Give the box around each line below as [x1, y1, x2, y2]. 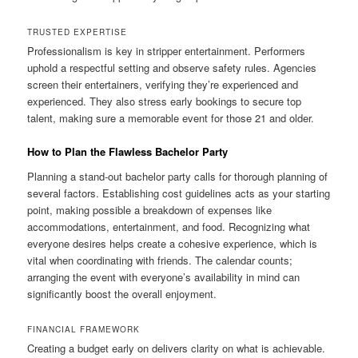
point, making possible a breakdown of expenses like [27, 202, 272, 218]
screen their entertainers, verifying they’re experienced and [27, 76, 299, 92]
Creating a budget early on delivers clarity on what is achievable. [27, 340, 326, 356]
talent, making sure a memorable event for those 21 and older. [27, 109, 315, 125]
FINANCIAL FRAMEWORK [27, 324, 141, 336]
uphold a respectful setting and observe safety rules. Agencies [27, 59, 317, 75]
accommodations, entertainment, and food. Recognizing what [27, 219, 311, 235]
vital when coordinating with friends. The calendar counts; [27, 253, 293, 268]
